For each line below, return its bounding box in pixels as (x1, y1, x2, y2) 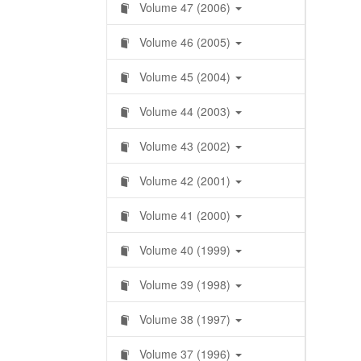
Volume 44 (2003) (136, 103, 234, 119)
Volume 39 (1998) (136, 276, 234, 293)
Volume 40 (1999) (136, 242, 234, 258)
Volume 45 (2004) (136, 68, 234, 85)
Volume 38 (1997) (136, 311, 234, 327)
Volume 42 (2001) (136, 172, 234, 189)
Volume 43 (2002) (136, 138, 234, 154)
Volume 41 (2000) (136, 207, 234, 223)
